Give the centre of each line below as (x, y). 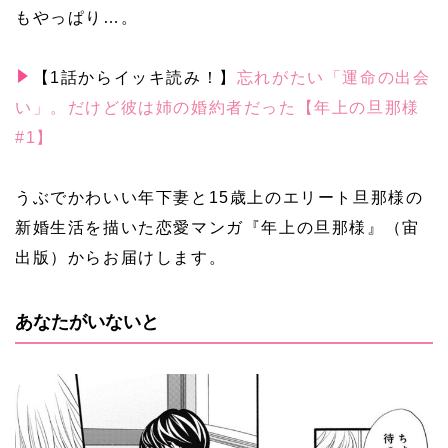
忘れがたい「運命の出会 (333, 77)
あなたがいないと (87, 321)
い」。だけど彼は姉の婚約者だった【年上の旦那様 (217, 107)
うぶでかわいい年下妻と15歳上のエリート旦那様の (219, 197)
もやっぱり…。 (77, 17)
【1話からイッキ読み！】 (134, 77)
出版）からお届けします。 (121, 257)
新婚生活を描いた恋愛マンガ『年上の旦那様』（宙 (217, 227)
